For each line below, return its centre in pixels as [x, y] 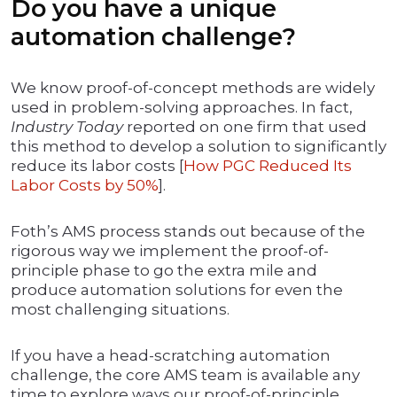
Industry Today [67, 127]
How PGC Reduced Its [268, 166]
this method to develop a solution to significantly [198, 147]
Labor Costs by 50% [85, 186]
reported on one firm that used [245, 127]
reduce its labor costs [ [97, 166]
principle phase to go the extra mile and [164, 271]
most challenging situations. [120, 310]
